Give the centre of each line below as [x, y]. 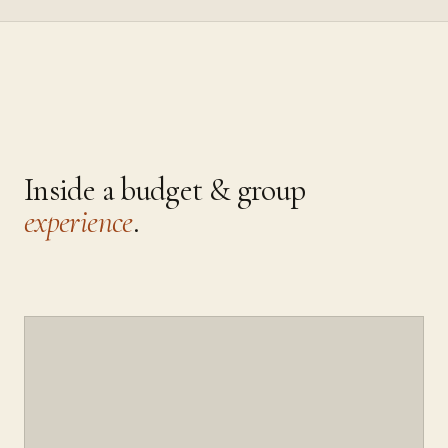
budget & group [213, 190]
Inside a [72, 190]
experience [78, 222]
